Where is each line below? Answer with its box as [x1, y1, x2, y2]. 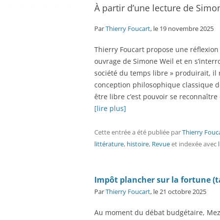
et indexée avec [170, 139, 218, 148]
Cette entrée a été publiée [94, 128, 171, 137]
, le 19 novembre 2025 [150, 24, 214, 33]
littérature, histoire [94, 139, 149, 148]
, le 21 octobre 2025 [150, 187, 206, 196]
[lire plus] [94, 104, 126, 113]
